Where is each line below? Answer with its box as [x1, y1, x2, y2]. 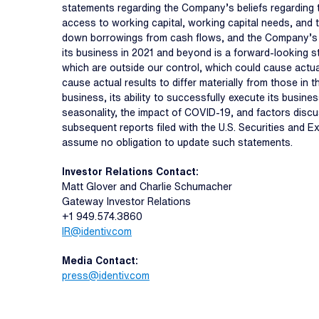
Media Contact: [62, 256, 138, 266]
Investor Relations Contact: [62, 167, 199, 177]
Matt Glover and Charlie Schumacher [62, 182, 232, 192]
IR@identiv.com [62, 226, 132, 236]
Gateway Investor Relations [62, 197, 191, 206]
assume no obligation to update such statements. [62, 137, 293, 147]
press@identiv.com [62, 271, 150, 281]
